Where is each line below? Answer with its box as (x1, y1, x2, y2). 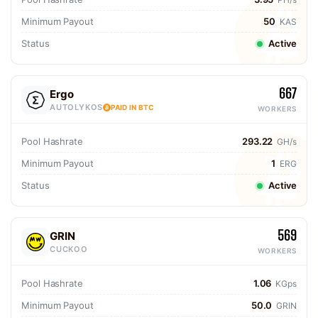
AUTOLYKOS (50, 102, 104, 112)
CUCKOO (50, 244, 88, 254)
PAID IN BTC (111, 103, 155, 111)
